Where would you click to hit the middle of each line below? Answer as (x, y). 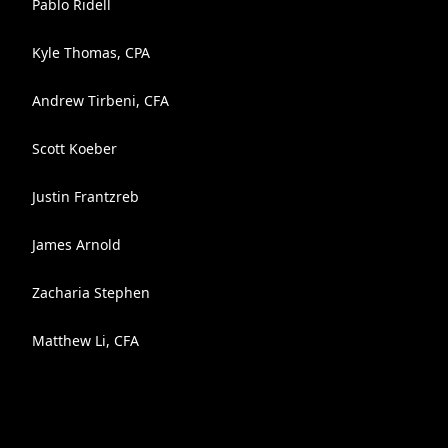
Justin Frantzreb (85, 196)
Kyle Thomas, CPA (91, 52)
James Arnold (76, 244)
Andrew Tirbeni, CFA (100, 100)
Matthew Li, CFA (85, 340)
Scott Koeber (74, 148)
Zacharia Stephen (91, 292)
